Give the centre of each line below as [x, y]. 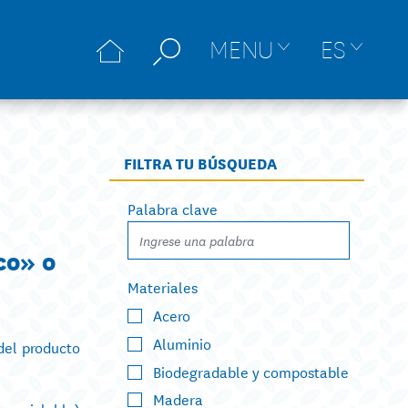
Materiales [163, 286]
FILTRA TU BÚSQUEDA [200, 163]
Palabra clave [173, 208]
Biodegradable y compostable [251, 371]
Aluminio [182, 342]
